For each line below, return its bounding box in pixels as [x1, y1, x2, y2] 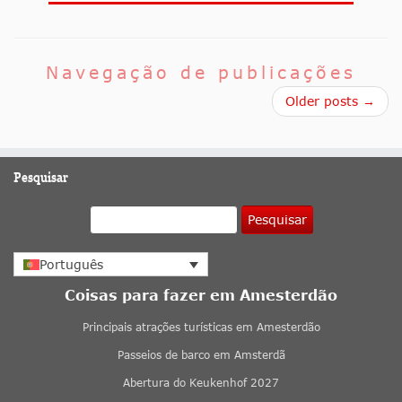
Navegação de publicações [46, 62, 356, 83]
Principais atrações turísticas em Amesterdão [82, 320, 320, 335]
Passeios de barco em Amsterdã [117, 348, 285, 363]
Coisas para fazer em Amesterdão [65, 286, 337, 304]
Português [39, 257, 103, 273]
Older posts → [285, 93, 375, 109]
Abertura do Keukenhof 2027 [123, 376, 279, 390]
